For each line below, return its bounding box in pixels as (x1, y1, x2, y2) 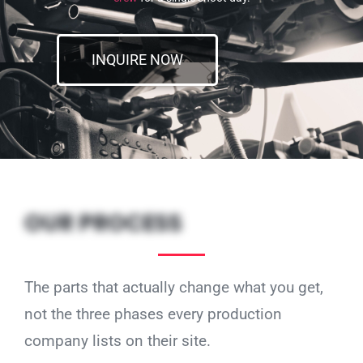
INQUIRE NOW (92, 51, 183, 69)
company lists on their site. (24, 331, 211, 351)
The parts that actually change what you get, (24, 278, 323, 297)
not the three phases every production (24, 305, 282, 324)
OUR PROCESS (24, 207, 182, 240)
